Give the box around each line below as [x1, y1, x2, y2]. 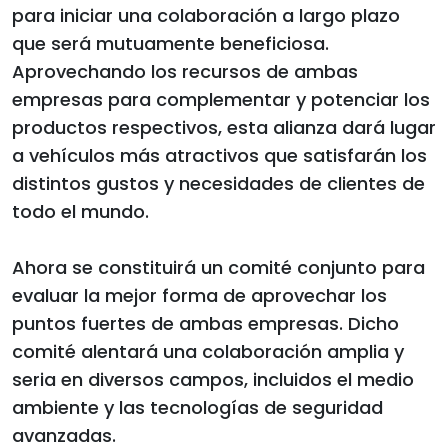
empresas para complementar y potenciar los [12, 86, 430, 112]
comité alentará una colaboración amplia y [12, 338, 404, 364]
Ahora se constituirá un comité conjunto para [12, 254, 425, 280]
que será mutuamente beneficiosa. [12, 30, 329, 56]
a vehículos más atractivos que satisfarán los [12, 142, 427, 168]
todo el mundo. [12, 198, 149, 224]
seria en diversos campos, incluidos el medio [12, 366, 414, 392]
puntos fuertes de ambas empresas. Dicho [12, 310, 399, 336]
